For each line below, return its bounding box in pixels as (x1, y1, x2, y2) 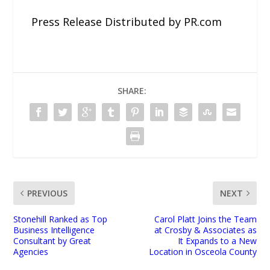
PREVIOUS (27, 187, 68, 199)
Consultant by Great (13, 234, 92, 246)
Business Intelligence (13, 224, 95, 236)
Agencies (13, 245, 49, 257)
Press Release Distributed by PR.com (31, 14, 222, 30)
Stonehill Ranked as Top (13, 213, 108, 225)
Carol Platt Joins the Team (154, 213, 257, 225)
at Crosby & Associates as (154, 224, 257, 236)
